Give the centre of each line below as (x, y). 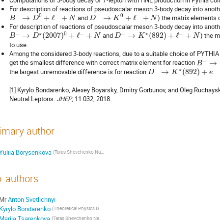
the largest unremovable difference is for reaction (79, 71)
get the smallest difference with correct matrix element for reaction (103, 63)
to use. (19, 45)
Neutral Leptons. (33, 98)
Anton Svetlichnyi (31, 199)
